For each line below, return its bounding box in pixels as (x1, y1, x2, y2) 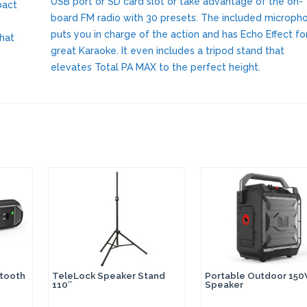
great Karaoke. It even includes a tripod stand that (51, 45, 284, 56)
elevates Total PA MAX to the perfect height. (51, 61, 260, 73)
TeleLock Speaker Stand (52, 269, 166, 281)
